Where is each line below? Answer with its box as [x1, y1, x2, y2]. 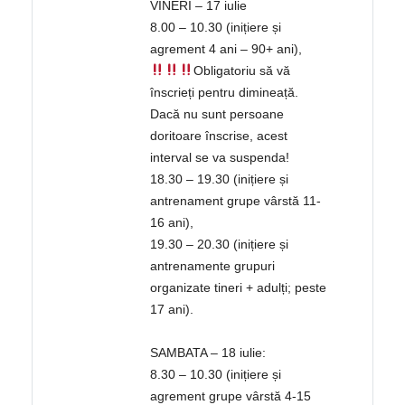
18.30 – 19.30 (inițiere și [150, 172, 289, 187]
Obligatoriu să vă [193, 63, 291, 79]
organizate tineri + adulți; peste [150, 280, 327, 296]
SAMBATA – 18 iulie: [150, 345, 267, 361]
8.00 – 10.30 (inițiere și [150, 20, 282, 35]
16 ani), [150, 215, 194, 231]
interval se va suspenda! [150, 150, 290, 165]
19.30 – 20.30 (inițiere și [150, 237, 289, 252]
